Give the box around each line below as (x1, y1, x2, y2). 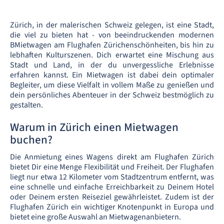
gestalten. (10, 99, 43, 110)
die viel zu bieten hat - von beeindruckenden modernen (10, 29, 214, 40)
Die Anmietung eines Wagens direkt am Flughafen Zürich (10, 151, 214, 162)
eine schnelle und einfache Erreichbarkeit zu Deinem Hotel (10, 181, 214, 192)
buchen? (10, 131, 52, 148)
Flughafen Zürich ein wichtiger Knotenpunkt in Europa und (10, 201, 214, 212)
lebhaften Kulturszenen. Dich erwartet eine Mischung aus (10, 49, 214, 60)
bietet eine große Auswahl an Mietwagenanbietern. (10, 211, 181, 222)
